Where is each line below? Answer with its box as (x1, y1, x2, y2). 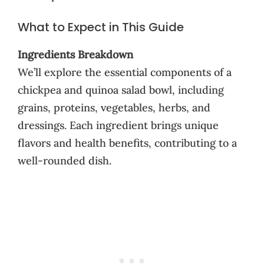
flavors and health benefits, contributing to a (18, 136, 237, 150)
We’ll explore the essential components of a (18, 65, 232, 79)
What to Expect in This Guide (18, 18, 184, 35)
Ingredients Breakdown (18, 47, 133, 61)
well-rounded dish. (18, 153, 111, 167)
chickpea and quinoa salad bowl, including (18, 82, 224, 97)
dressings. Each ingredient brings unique (18, 118, 219, 132)
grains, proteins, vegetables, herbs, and (18, 100, 210, 114)
